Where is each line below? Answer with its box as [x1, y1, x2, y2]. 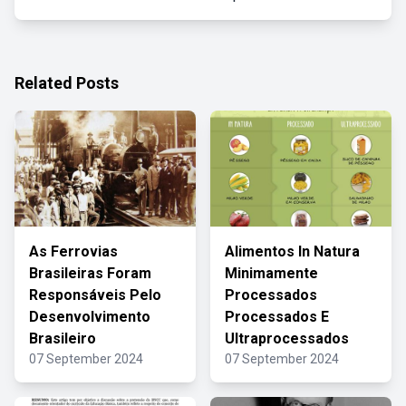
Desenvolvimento [29, 308, 150, 325]
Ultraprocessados [225, 330, 349, 347]
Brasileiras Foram [29, 265, 151, 282]
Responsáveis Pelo [29, 286, 161, 304]
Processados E [225, 308, 329, 325]
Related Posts [14, 73, 119, 92]
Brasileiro [29, 330, 96, 347]
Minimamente [225, 265, 318, 282]
